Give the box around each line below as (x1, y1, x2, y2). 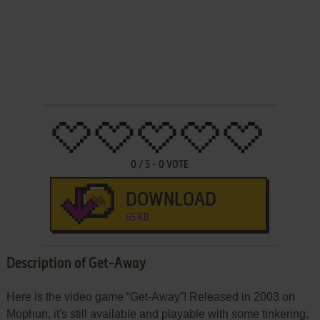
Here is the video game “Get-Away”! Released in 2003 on (6, 290, 295, 303)
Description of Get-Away (6, 256, 146, 271)
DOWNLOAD (125, 191, 216, 210)
